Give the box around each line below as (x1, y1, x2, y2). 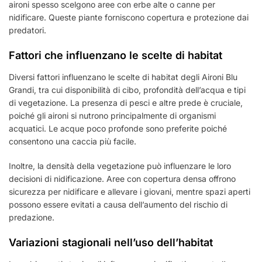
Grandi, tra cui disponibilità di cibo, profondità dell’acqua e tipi (9, 85, 246, 95)
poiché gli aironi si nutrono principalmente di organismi (9, 111, 216, 121)
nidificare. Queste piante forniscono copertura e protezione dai (9, 12, 249, 23)
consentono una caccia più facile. (9, 136, 136, 147)
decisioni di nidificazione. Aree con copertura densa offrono (9, 174, 236, 184)
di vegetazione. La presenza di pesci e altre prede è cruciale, (9, 98, 243, 108)
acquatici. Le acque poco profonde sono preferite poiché (9, 123, 227, 134)
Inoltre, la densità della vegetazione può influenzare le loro (9, 161, 231, 171)
